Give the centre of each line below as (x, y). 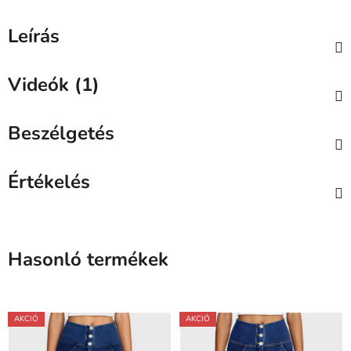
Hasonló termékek (88, 260)
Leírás (34, 36)
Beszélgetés (61, 134)
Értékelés (49, 182)
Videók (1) (54, 85)
